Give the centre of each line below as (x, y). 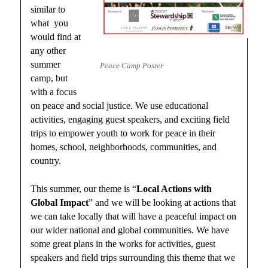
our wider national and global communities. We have (130, 230)
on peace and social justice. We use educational (120, 106)
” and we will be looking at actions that (162, 202)
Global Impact (60, 202)
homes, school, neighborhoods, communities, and (124, 147)
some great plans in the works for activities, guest (123, 243)
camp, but (49, 78)
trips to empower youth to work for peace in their (123, 133)
